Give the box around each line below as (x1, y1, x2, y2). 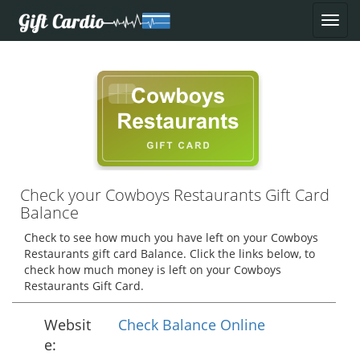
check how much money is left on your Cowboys (24, 262, 281, 277)
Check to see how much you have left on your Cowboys (24, 230, 318, 245)
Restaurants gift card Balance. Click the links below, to (24, 246, 315, 261)
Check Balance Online (118, 315, 265, 334)
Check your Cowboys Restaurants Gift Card (20, 184, 329, 206)
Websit (44, 315, 91, 334)
